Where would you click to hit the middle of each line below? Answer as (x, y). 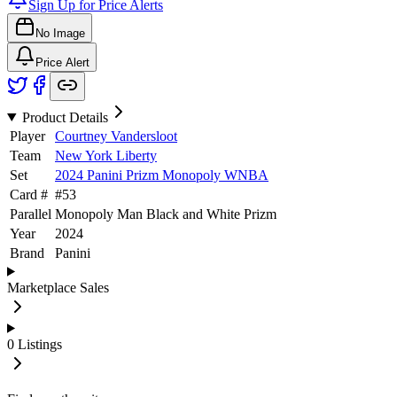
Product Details (65, 117)
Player (27, 136)
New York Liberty (106, 155)
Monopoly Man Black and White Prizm (166, 214)
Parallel (31, 214)
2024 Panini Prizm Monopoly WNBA (162, 175)
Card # (29, 194)
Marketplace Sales (58, 287)
